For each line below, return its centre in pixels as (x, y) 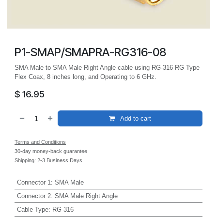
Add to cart (135, 118)
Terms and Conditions (40, 142)
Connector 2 (34, 196)
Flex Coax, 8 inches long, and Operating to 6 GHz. (85, 77)
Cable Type (32, 209)
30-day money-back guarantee (51, 151)
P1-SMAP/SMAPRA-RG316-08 (90, 52)
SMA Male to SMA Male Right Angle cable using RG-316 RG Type (107, 67)
